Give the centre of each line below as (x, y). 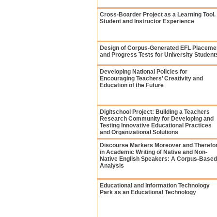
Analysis (112, 166)
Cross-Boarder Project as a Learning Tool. (158, 15)
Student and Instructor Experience (147, 21)
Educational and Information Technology (155, 186)
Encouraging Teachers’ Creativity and (151, 78)
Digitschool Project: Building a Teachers (155, 112)
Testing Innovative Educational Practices (156, 125)
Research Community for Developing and (157, 119)
